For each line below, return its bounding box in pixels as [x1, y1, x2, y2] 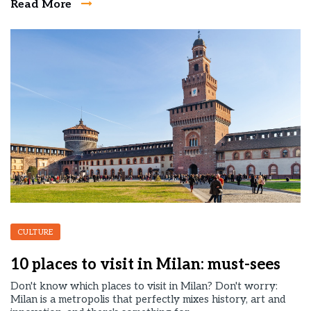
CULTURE [17, 228, 53, 237]
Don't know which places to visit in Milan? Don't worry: [10, 280, 278, 292]
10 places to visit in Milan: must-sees [10, 255, 280, 274]
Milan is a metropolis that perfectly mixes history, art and [10, 293, 285, 305]
